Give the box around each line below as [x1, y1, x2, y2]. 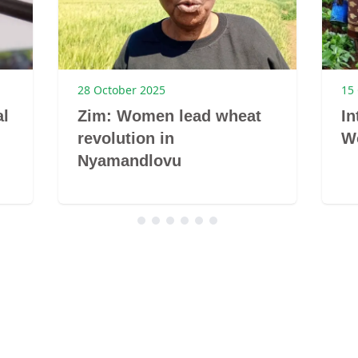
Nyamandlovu [78, 152, 182, 170]
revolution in [78, 129, 175, 148]
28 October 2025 [78, 82, 166, 98]
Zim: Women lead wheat [78, 107, 262, 125]
